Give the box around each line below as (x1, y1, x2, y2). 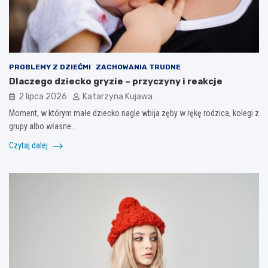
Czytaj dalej (9, 140, 50, 150)
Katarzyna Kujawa (83, 91, 153, 102)
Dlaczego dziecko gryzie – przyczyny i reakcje (9, 75, 223, 87)
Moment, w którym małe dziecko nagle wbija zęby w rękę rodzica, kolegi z (9, 108, 259, 118)
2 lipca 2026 (19, 91, 67, 102)
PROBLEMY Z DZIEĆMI (9, 62, 91, 71)
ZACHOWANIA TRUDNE (96, 62, 181, 71)
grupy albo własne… (9, 121, 76, 131)
